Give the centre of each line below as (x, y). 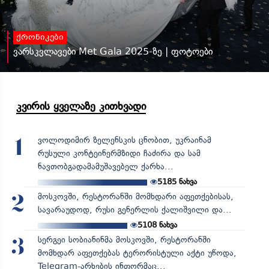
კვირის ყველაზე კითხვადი (81, 106)
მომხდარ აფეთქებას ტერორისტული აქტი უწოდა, (137, 253)
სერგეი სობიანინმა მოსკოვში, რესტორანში (124, 240)
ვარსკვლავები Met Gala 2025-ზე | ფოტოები (113, 51)
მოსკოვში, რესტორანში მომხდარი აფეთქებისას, (135, 196)
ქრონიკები (40, 38)
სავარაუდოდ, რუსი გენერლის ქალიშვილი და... (134, 210)
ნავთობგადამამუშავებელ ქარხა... (105, 166)
